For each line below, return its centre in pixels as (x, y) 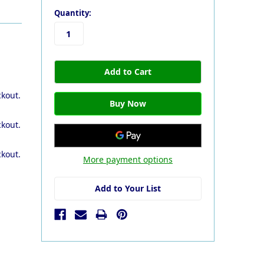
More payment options (128, 159)
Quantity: (72, 13)
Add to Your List (128, 188)
